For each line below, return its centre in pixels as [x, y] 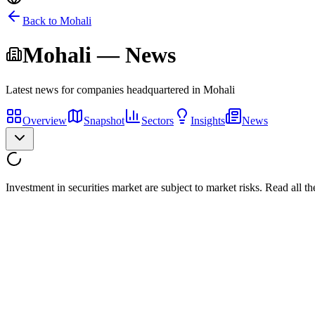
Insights [208, 120]
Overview [45, 120]
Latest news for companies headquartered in [104, 89]
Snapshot [104, 120]
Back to [41, 21]
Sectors [157, 120]
